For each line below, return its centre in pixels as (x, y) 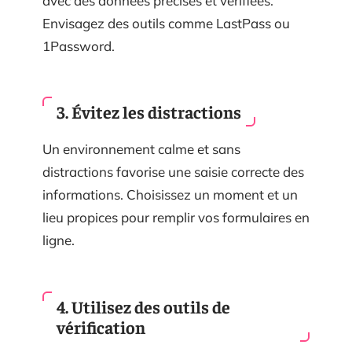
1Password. (79, 46)
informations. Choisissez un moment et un (170, 195)
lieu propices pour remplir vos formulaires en (176, 218)
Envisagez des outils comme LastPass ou (166, 23)
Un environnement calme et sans (141, 149)
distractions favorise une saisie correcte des (173, 172)
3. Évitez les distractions (149, 112)
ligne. (59, 240)
